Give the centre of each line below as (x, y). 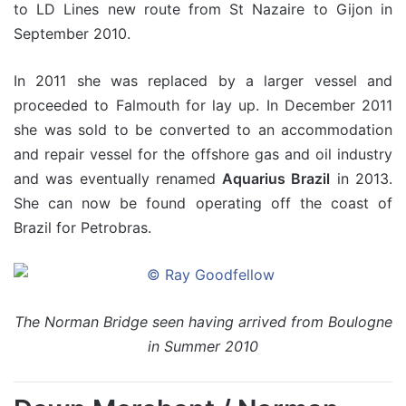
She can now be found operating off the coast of (203, 203)
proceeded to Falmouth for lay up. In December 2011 (203, 105)
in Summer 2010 (203, 346)
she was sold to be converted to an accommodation (203, 130)
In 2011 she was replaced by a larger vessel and (203, 81)
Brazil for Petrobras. (82, 227)
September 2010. (72, 34)
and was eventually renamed (118, 179)
